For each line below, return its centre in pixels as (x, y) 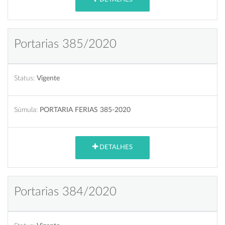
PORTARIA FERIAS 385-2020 (85, 109)
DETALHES (115, 148)
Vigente (48, 78)
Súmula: (26, 109)
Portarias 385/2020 (65, 44)
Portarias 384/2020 (65, 192)
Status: (24, 78)
